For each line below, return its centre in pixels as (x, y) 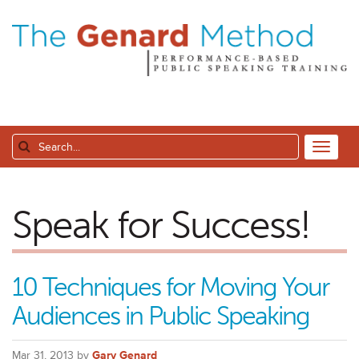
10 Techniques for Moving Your (170, 287)
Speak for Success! (161, 225)
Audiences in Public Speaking (161, 316)
